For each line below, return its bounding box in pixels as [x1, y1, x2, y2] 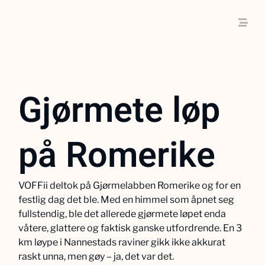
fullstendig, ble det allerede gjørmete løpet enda [18, 208, 227, 219]
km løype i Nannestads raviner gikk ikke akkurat [18, 237, 226, 248]
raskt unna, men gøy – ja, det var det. [18, 251, 174, 262]
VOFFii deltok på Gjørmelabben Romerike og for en [18, 180, 241, 191]
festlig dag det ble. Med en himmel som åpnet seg [18, 194, 235, 205]
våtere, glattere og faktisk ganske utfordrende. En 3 [18, 222, 243, 234]
